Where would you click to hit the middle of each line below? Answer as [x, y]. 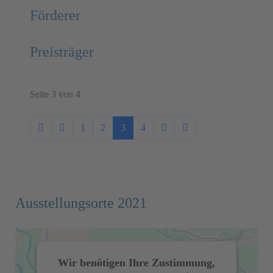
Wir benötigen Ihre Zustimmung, [136, 263]
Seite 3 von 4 [55, 94]
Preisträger [62, 52]
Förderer [55, 16]
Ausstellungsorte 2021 [81, 203]
